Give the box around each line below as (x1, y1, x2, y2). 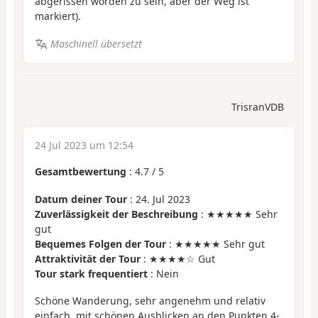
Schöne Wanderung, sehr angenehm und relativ (35, 294, 265, 308)
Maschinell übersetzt (50, 36, 142, 50)
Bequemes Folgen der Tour (35, 236, 166, 251)
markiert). (35, 9, 81, 23)
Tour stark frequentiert (35, 266, 148, 280)
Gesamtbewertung (35, 165, 126, 179)
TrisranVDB (231, 100, 284, 114)
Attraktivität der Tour (35, 251, 141, 265)
